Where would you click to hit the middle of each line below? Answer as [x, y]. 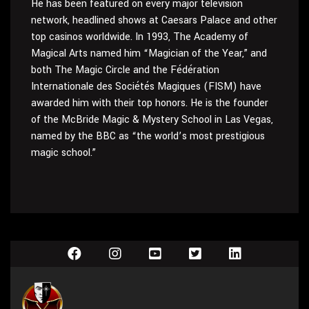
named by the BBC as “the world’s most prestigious [148, 137]
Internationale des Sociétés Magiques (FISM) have [146, 87]
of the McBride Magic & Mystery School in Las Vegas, [152, 120]
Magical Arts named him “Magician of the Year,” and [149, 54]
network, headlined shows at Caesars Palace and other [154, 21]
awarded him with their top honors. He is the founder [150, 103]
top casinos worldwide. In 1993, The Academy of [140, 37]
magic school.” [63, 153]
